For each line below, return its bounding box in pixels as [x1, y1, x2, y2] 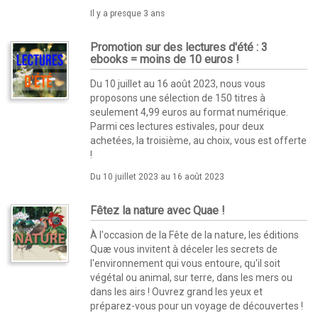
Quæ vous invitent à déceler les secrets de [90, 243, 278, 255]
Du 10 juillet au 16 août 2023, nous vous [90, 77, 265, 89]
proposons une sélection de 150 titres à [90, 92, 265, 104]
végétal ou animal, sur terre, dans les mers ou [90, 271, 292, 283]
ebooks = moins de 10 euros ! [90, 52, 239, 66]
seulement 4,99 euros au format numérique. [90, 106, 288, 118]
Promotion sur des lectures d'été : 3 [90, 40, 268, 54]
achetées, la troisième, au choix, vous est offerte [90, 134, 307, 146]
